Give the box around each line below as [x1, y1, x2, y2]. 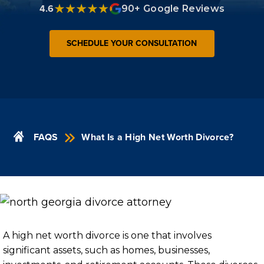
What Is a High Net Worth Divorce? [81, 130, 233, 144]
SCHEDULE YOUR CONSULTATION [67, 37, 197, 49]
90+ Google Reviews [121, 3, 225, 14]
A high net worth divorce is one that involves [3, 230, 212, 241]
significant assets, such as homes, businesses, [3, 245, 210, 256]
